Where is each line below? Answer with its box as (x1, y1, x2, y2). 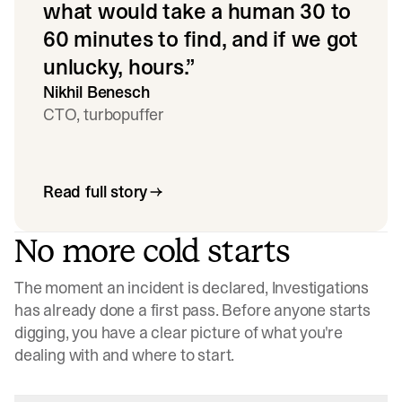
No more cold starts (14, 229, 290, 274)
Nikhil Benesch (43, 80, 150, 103)
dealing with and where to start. (14, 344, 235, 367)
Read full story (43, 180, 148, 204)
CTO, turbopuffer (43, 102, 165, 126)
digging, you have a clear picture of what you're (14, 321, 343, 345)
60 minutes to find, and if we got (43, 23, 359, 54)
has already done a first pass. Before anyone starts (14, 299, 371, 322)
